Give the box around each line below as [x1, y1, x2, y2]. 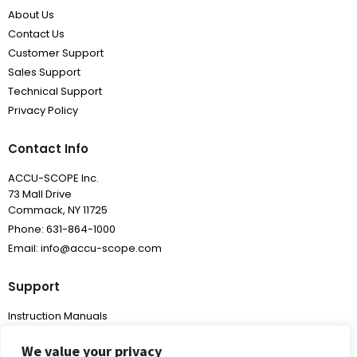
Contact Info [8, 140, 88, 158]
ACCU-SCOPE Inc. [8, 171, 99, 186]
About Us [8, 7, 54, 23]
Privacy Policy [8, 103, 78, 119]
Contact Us [8, 26, 65, 42]
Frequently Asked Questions [8, 328, 152, 343]
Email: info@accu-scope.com [8, 241, 162, 257]
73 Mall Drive [8, 186, 72, 202]
